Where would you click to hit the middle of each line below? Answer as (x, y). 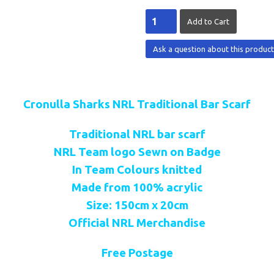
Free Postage (137, 253)
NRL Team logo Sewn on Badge (137, 152)
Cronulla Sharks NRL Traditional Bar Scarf (137, 104)
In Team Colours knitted (137, 170)
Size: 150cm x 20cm (137, 205)
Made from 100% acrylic (137, 187)
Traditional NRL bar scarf (137, 134)
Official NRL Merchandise (137, 223)
